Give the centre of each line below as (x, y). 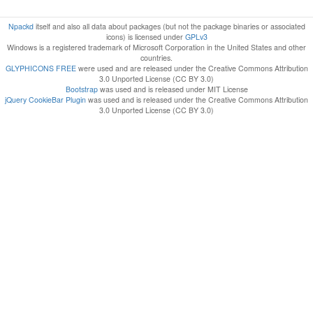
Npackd (21, 26)
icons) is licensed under (145, 36)
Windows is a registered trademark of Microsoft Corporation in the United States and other (156, 47)
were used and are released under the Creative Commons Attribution (192, 68)
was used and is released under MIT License (173, 89)
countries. (156, 57)
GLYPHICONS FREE (41, 68)
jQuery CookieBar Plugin (45, 99)
